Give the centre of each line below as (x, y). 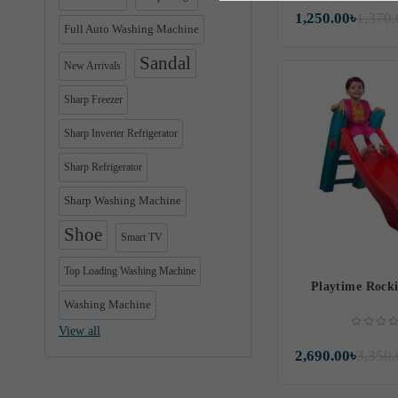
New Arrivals (92, 66)
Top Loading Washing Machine (130, 271)
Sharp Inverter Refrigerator (121, 133)
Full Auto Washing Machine (131, 29)
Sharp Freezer (93, 99)
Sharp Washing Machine (123, 201)
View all (80, 331)
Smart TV (142, 237)
